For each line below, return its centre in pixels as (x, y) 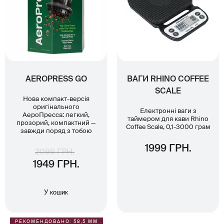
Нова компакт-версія (56, 99)
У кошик (56, 192)
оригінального (56, 107)
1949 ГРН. (56, 165)
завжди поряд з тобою (56, 131)
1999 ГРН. (168, 149)
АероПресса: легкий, (56, 115)
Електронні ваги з (168, 111)
